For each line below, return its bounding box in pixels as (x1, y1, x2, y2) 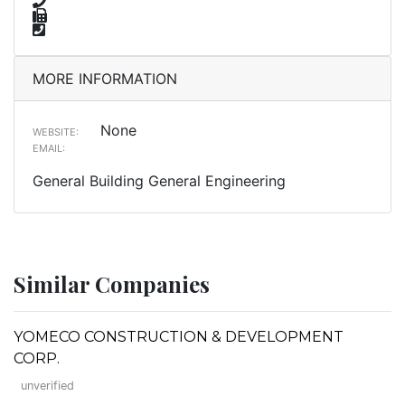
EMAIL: (33, 141, 65, 155)
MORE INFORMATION (33, 69, 177, 88)
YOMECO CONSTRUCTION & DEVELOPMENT (14, 327, 344, 345)
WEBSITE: (33, 125, 79, 138)
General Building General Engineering (33, 171, 286, 190)
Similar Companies (14, 268, 210, 298)
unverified (21, 378, 74, 392)
